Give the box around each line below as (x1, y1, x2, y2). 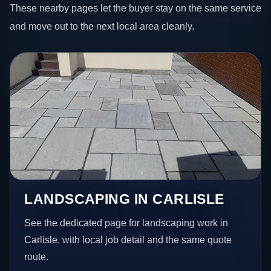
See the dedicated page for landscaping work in (24, 217, 229, 228)
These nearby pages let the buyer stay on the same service (10, 2, 261, 13)
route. (24, 251, 49, 262)
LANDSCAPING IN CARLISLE (24, 191, 224, 207)
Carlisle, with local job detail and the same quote (24, 234, 232, 245)
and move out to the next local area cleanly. (10, 20, 194, 31)
